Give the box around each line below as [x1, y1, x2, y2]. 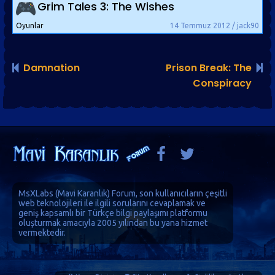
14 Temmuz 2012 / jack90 [170, 21, 259, 29]
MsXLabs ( [18, 188, 58, 198]
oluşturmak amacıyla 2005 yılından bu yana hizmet [18, 217, 207, 228]
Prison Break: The [166, 60, 252, 75]
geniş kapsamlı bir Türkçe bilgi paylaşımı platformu [18, 207, 207, 218]
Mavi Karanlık [58, 188, 107, 198]
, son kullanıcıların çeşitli [136, 188, 227, 198]
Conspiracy [193, 76, 252, 90]
